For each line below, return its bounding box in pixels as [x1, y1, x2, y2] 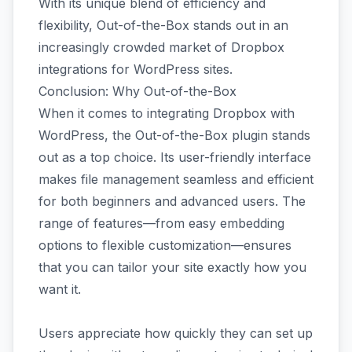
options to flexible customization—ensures [38, 237, 291, 253]
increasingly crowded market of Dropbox [38, 39, 284, 55]
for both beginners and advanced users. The [38, 193, 306, 209]
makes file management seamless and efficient [38, 171, 313, 187]
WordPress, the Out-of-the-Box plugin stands [38, 127, 310, 143]
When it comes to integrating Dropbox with [38, 105, 295, 121]
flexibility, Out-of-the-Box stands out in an [38, 17, 288, 33]
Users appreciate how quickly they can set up [38, 325, 313, 341]
